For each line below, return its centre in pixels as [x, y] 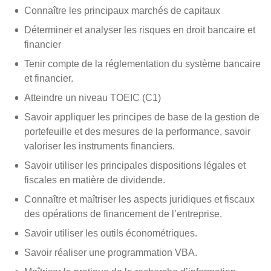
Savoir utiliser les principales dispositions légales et [135, 165]
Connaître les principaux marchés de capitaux [122, 11]
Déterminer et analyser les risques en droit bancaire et [140, 30]
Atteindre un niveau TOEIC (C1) [93, 98]
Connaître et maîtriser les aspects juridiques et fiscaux [139, 199]
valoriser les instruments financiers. [100, 146]
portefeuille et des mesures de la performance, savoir [137, 132]
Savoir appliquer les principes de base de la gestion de [142, 117]
